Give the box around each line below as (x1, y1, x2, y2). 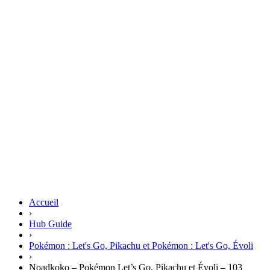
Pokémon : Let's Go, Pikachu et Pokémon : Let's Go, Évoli (29, 240, 253, 251)
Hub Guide (29, 219, 72, 230)
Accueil (29, 197, 58, 208)
